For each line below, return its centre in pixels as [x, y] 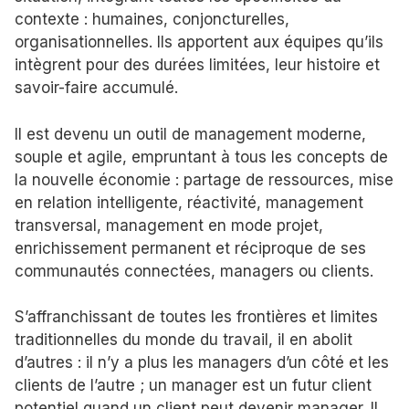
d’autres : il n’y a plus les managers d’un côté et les [202, 363]
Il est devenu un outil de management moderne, [190, 134]
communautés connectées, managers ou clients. [194, 271]
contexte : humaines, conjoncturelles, [152, 20]
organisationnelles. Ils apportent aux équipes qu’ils [199, 42]
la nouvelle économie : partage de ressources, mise [204, 179]
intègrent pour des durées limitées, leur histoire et [197, 65]
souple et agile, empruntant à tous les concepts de [201, 157]
